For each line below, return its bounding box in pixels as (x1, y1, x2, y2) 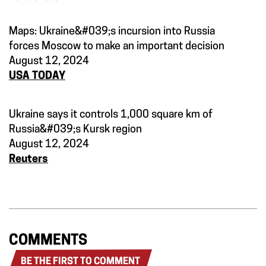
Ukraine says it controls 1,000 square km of (9, 109, 213, 121)
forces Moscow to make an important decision (9, 41, 224, 53)
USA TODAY (9, 71, 65, 83)
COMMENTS (9, 234, 87, 249)
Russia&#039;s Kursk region (9, 124, 142, 136)
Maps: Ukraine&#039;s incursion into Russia (9, 26, 215, 38)
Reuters (9, 154, 48, 166)
